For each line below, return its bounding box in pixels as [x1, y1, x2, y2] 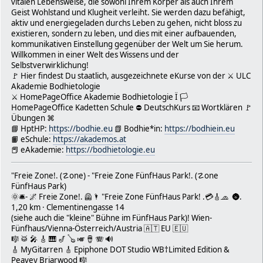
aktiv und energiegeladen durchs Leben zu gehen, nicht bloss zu [11, 17, 242, 28]
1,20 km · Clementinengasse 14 [11, 201, 124, 213]
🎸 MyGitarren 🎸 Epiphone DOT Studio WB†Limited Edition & [11, 244, 230, 255]
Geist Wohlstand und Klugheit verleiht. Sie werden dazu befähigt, [11, 6, 245, 18]
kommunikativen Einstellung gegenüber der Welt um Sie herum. [11, 38, 243, 49]
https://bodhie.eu [49, 123, 113, 134]
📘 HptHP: [11, 123, 49, 134]
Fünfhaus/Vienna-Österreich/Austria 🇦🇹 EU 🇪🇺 [11, 222, 188, 234]
